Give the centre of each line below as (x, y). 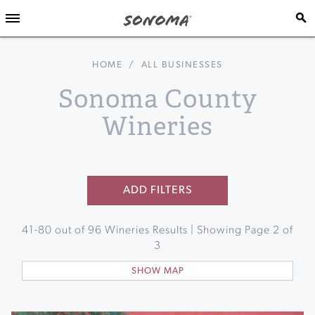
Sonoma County (157, 99)
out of (70, 231)
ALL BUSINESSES (182, 65)
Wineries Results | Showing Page (187, 231)
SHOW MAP (157, 271)
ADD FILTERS (157, 191)
